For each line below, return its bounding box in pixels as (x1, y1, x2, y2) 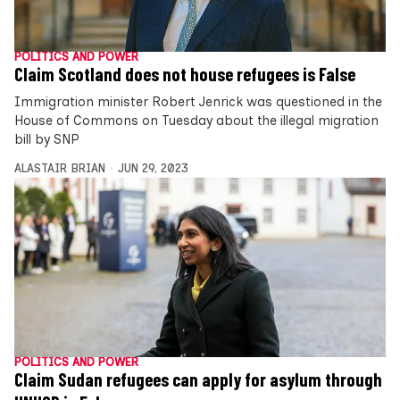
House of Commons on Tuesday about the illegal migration (14, 112, 379, 129)
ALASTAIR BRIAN (14, 161, 105, 175)
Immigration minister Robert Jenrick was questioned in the (14, 93, 382, 110)
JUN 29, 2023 (117, 161, 188, 175)
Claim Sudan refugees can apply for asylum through (14, 369, 382, 391)
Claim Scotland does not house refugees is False (14, 62, 355, 85)
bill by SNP (14, 130, 79, 147)
